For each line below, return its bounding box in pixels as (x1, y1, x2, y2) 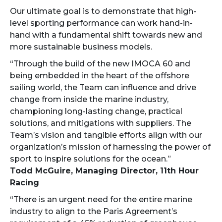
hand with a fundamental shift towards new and (10, 30, 202, 40)
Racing (10, 178, 39, 188)
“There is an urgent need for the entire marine (10, 195, 192, 205)
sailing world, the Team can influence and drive (10, 83, 196, 93)
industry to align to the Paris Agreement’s (10, 207, 177, 217)
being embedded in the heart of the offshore (10, 71, 189, 81)
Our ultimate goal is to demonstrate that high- (10, 6, 196, 16)
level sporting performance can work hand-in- (10, 18, 193, 28)
